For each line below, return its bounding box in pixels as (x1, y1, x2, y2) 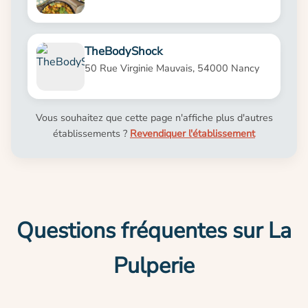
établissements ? (53, 126, 130, 141)
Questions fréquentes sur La (16, 216, 291, 246)
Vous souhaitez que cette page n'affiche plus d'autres (35, 111, 273, 125)
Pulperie (113, 251, 195, 281)
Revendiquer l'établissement (130, 126, 255, 141)
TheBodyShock (84, 43, 162, 59)
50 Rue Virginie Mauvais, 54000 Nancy (84, 60, 259, 75)
